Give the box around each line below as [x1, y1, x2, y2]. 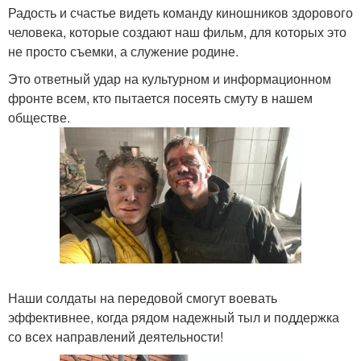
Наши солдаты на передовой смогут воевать [8, 288, 277, 307]
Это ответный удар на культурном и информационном [8, 69, 331, 88]
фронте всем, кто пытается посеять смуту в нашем [8, 89, 313, 107]
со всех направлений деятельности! [8, 326, 223, 346]
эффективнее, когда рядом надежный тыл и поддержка [8, 307, 339, 326]
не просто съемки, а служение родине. [8, 42, 239, 60]
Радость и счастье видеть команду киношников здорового [8, 3, 353, 22]
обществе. [8, 108, 70, 127]
